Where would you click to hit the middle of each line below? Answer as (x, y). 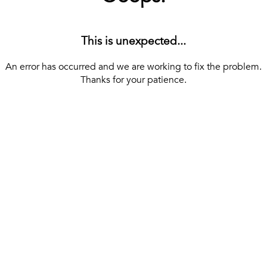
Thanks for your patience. (133, 80)
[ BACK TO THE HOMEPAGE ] (133, 99)
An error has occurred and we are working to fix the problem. (133, 67)
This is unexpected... (133, 41)
